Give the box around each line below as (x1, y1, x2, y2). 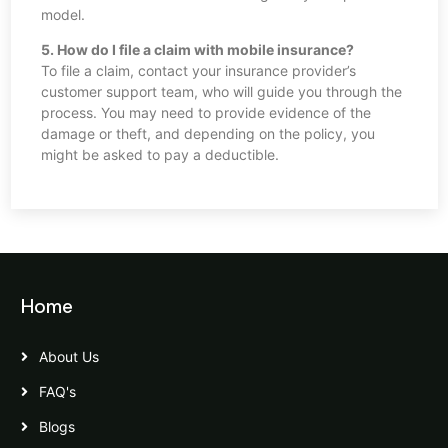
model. (40, 6, 85, 24)
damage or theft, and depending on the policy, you (40, 125, 375, 143)
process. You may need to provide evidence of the (40, 104, 371, 122)
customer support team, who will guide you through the (40, 83, 402, 101)
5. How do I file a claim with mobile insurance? (40, 41, 354, 59)
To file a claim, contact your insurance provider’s (40, 62, 356, 80)
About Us (35, 348, 99, 366)
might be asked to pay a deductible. (40, 146, 279, 164)
